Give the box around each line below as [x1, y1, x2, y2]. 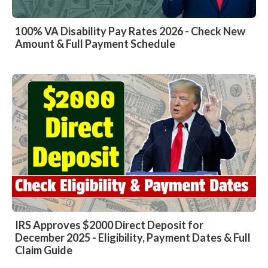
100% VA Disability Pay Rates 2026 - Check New [15, 25, 245, 38]
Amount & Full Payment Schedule [15, 37, 175, 51]
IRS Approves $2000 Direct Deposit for [15, 218, 203, 232]
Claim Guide [15, 243, 72, 257]
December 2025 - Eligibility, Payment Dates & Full [15, 230, 251, 244]
